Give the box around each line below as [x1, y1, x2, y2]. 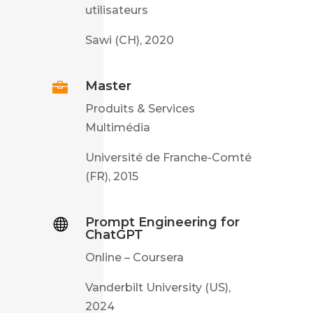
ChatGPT [85, 226, 143, 242]
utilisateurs [85, 3, 148, 17]
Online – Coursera [85, 250, 184, 264]
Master [85, 78, 131, 94]
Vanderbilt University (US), [85, 280, 231, 294]
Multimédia [85, 120, 150, 134]
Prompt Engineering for [85, 214, 240, 230]
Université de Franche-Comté [85, 150, 252, 164]
